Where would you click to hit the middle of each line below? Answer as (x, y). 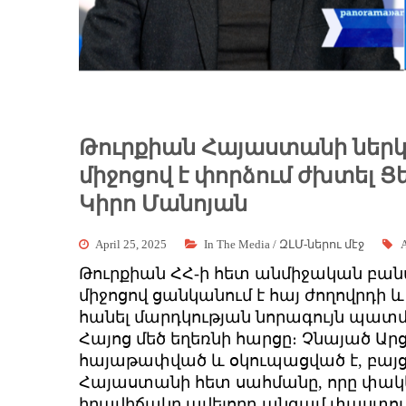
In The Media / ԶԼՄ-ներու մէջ (284, 245)
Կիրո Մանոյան (163, 203)
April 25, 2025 (131, 245)
